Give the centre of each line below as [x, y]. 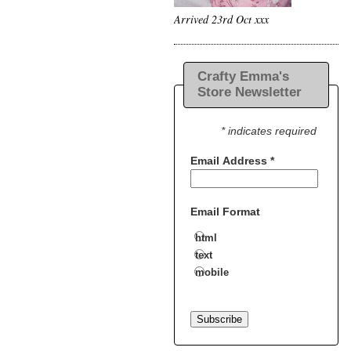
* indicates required [268, 130]
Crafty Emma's [243, 77]
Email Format [225, 211]
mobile [212, 272]
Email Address [230, 160]
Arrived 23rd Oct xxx [221, 20]
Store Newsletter [249, 92]
